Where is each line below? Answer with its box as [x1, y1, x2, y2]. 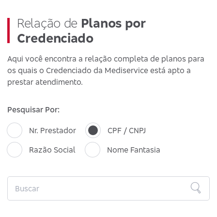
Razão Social [29, 145, 76, 155]
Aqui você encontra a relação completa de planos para [7, 54, 204, 63]
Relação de [17, 15, 81, 31]
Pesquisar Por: [7, 105, 60, 114]
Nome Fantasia [107, 145, 160, 155]
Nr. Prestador [29, 125, 76, 135]
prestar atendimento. [7, 77, 83, 87]
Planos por [80, 15, 146, 31]
